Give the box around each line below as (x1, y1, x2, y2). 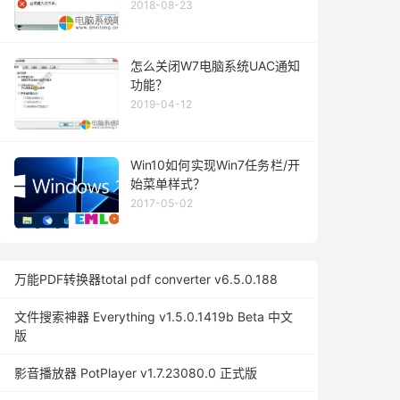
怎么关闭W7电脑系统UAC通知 (130, 58, 300, 73)
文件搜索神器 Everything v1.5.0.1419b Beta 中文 (14, 309, 293, 324)
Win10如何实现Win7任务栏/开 (130, 157, 300, 172)
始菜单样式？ (130, 176, 205, 191)
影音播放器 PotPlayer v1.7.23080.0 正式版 (14, 365, 257, 380)
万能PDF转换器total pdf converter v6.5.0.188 (14, 271, 278, 287)
